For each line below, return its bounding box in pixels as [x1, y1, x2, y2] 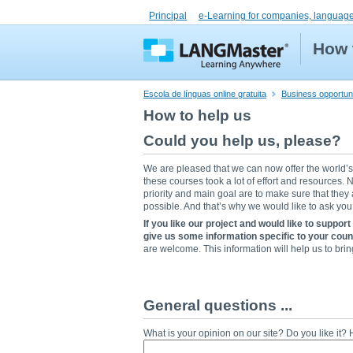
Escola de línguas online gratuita [143, 89, 266, 98]
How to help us [143, 107, 251, 124]
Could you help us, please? [143, 132, 341, 149]
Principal [149, 10, 188, 21]
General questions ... [143, 297, 292, 314]
